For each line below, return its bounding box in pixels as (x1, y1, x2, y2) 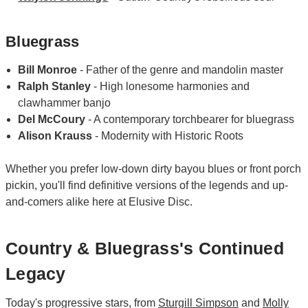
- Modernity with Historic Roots (92, 129, 244, 142)
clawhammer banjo (18, 96, 111, 109)
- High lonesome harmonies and (91, 80, 250, 92)
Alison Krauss (18, 129, 93, 142)
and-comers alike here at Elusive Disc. (5, 195, 192, 208)
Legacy (5, 263, 66, 283)
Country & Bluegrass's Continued (5, 238, 284, 258)
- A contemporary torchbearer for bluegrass (85, 113, 295, 125)
